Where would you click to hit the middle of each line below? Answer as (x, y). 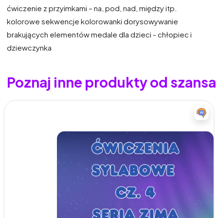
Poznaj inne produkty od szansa (111, 82)
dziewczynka (29, 47)
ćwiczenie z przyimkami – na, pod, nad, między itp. (92, 8)
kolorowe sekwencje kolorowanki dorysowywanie (92, 21)
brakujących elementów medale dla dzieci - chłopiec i (99, 34)
